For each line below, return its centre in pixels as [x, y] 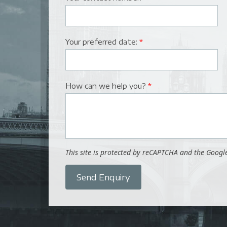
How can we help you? [107, 86]
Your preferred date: [102, 42]
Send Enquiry [103, 177]
